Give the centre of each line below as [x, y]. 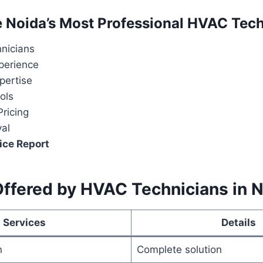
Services [24, 222]
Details [238, 222]
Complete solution [179, 249]
